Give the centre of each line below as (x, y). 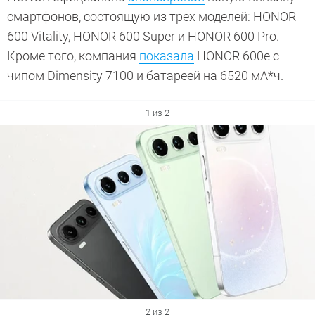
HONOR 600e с (237, 56)
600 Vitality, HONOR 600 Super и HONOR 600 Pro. (143, 37)
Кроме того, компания (73, 56)
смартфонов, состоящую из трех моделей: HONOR (152, 17)
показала (167, 56)
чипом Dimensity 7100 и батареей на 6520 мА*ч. (145, 76)
